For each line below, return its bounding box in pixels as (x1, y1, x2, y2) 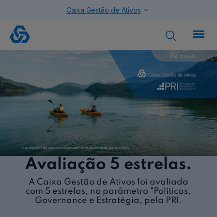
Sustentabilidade (7, 24, 79, 35)
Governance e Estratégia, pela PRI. (34, 196, 182, 205)
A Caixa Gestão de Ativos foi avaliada (28, 178, 188, 187)
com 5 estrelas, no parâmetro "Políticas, (26, 187, 191, 196)
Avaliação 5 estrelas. (25, 156, 192, 173)
